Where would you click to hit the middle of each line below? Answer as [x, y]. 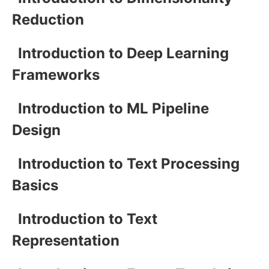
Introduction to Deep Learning [123, 53]
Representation [66, 240]
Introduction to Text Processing [129, 163]
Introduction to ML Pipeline [113, 108]
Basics [35, 185]
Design [36, 130]
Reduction [48, 19]
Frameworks [56, 74]
